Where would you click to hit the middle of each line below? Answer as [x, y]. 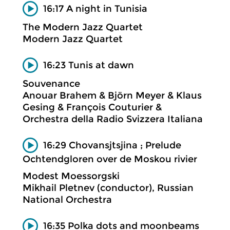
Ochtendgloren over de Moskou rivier [110, 159]
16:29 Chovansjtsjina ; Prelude [112, 145]
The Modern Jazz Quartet [83, 27]
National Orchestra [67, 199]
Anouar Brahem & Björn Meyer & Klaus [112, 95]
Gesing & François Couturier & [92, 107]
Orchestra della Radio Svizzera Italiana [113, 119]
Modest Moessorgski [71, 176]
